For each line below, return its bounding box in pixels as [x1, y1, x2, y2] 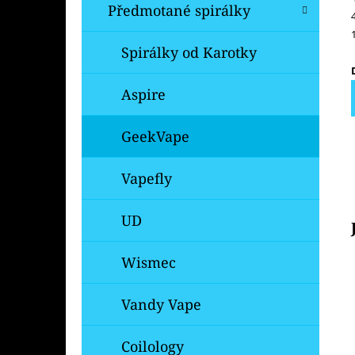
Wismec [121, 252, 176, 272]
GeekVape [121, 126, 189, 146]
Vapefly [121, 168, 172, 188]
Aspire [121, 84, 166, 104]
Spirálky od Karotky [121, 42, 257, 62]
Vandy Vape [121, 294, 201, 314]
